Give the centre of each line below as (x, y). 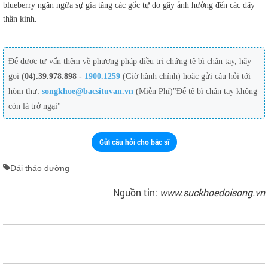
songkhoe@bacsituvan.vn (88, 91)
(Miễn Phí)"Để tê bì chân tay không (195, 91)
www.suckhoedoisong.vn (212, 192)
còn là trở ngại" (35, 106)
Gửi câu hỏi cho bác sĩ (134, 142)
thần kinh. (21, 19)
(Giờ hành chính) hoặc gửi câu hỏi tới (187, 76)
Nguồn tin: (136, 192)
